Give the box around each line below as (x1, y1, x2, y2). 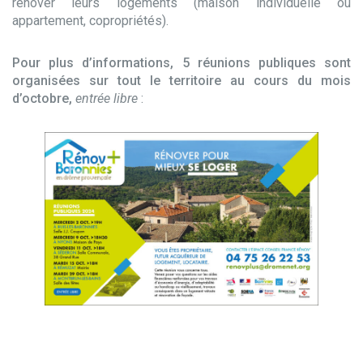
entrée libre (75, 91, 138, 106)
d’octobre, (12, 91, 72, 106)
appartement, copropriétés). (12, 13, 169, 28)
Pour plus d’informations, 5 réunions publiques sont (12, 55, 351, 70)
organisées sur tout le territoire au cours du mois (12, 73, 351, 88)
